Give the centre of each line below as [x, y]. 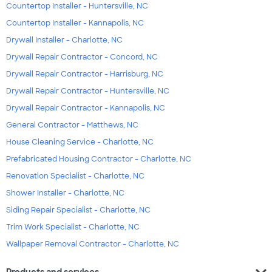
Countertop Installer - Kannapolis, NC [75, 23]
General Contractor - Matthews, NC [72, 125]
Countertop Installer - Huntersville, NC [77, 6]
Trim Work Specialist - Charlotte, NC [73, 227]
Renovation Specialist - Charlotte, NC [75, 176]
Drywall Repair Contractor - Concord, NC [82, 57]
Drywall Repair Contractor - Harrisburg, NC [85, 74]
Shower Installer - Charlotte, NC [65, 193]
